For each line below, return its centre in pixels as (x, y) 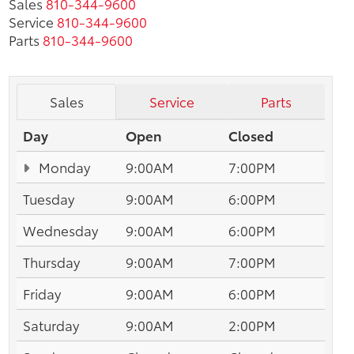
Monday (63, 166)
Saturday (51, 324)
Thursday (51, 261)
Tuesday (49, 198)
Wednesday (60, 230)
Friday (42, 293)
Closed (251, 135)
